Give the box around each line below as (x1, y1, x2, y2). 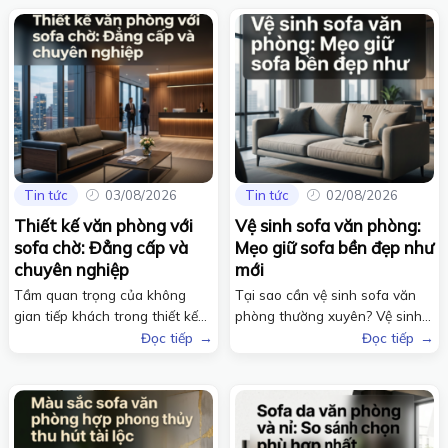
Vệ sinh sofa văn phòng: (235, 215, 421, 237)
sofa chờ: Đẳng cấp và (14, 237, 188, 259)
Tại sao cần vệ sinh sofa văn (235, 286, 416, 304)
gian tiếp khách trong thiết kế (14, 307, 198, 325)
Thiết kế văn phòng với (14, 215, 193, 237)
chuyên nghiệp (14, 259, 129, 281)
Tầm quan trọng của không (14, 286, 186, 304)
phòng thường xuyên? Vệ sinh (235, 307, 422, 325)
